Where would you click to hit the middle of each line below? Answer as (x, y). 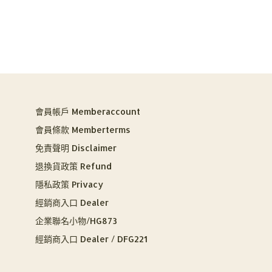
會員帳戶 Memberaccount (87, 111)
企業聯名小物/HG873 (76, 221)
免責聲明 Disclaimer (76, 148)
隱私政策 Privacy (69, 184)
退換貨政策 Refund (73, 166)
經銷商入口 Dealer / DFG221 (91, 239)
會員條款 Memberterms (83, 130)
